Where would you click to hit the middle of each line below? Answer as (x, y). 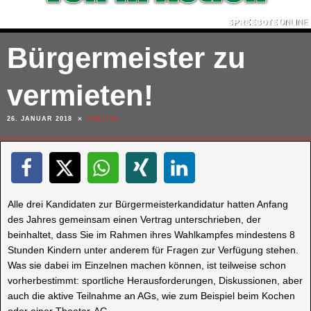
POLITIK (103, 118)
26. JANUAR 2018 (40, 118)
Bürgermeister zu (126, 58)
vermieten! (80, 95)
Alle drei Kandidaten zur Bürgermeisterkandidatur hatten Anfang (148, 204)
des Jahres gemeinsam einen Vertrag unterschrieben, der (134, 219)
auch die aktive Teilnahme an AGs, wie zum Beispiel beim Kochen (151, 295)
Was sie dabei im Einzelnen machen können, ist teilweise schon (147, 265)
